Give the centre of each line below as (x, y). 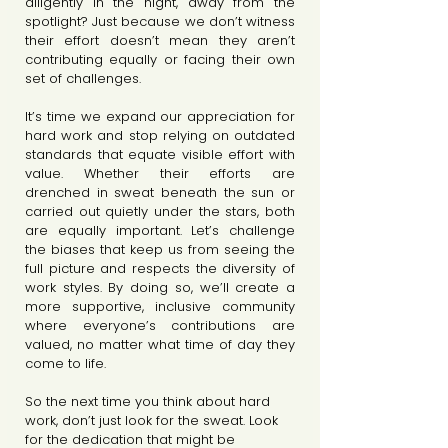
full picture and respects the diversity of (160, 268)
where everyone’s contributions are (160, 325)
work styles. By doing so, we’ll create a (160, 287)
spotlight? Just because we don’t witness (160, 21)
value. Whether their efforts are (160, 173)
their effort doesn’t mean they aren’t (160, 40)
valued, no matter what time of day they (160, 344)
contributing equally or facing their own (160, 59)
